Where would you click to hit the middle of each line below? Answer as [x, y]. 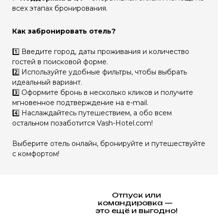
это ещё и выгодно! [136, 210]
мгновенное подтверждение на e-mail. [81, 103]
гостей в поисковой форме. [61, 62]
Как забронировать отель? [65, 31]
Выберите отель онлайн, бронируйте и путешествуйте [109, 144]
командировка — [136, 203]
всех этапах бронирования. [60, 8]
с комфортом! [36, 154]
